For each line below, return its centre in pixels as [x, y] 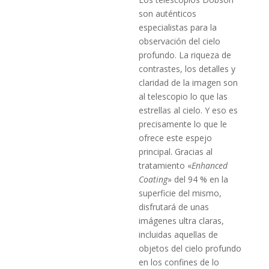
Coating [153, 179]
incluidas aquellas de [179, 234]
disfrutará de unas [174, 207]
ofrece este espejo [176, 138]
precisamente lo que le [183, 124]
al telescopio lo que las [183, 96]
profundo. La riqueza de [185, 55]
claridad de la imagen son [189, 82]
